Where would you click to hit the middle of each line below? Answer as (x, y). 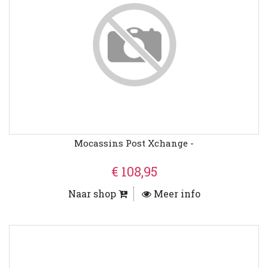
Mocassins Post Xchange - (134, 143)
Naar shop (93, 194)
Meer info (176, 194)
